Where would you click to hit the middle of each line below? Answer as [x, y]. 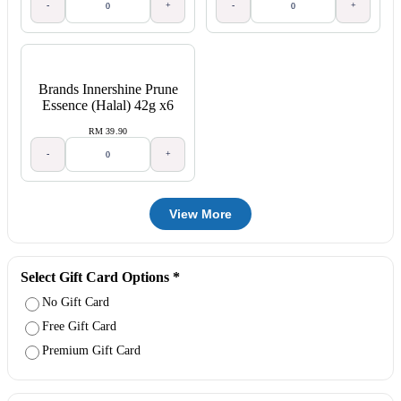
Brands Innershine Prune [108, 90]
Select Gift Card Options [97, 277]
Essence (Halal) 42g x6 [108, 106]
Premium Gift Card [91, 351]
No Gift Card [76, 303]
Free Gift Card [79, 327]
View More [200, 213]
